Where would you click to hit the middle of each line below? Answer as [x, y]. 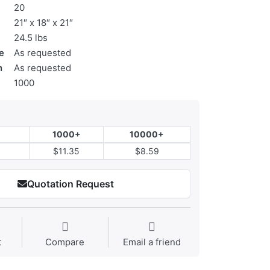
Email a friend [152, 242]
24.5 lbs [31, 38]
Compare [65, 242]
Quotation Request [70, 184]
